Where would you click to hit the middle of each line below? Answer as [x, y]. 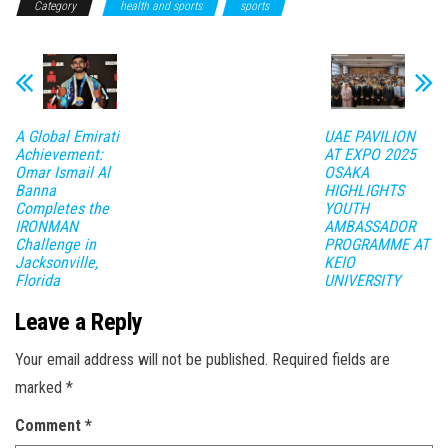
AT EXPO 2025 [369, 154]
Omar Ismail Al [62, 172]
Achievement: [59, 154]
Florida [37, 280]
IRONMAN [46, 226]
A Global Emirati [67, 136]
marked [40, 387]
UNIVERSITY [361, 280]
